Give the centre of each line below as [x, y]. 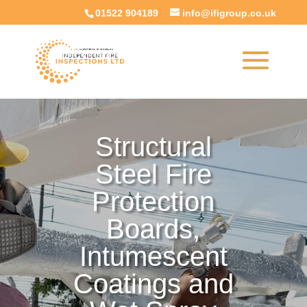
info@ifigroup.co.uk [230, 13]
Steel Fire [153, 174]
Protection [153, 202]
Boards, [153, 229]
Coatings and [153, 284]
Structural [153, 147]
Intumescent [153, 257]
